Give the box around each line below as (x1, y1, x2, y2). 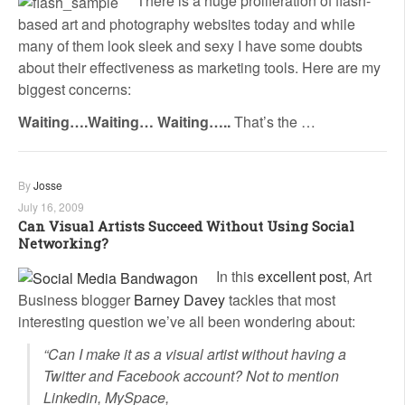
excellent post (258, 265, 346, 287)
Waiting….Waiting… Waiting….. (18, 110, 231, 132)
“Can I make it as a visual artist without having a (43, 343, 346, 364)
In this (216, 265, 258, 287)
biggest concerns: (18, 78, 131, 99)
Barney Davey (134, 288, 225, 310)
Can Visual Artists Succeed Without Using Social (18, 216, 354, 235)
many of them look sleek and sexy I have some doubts (18, 34, 363, 56)
